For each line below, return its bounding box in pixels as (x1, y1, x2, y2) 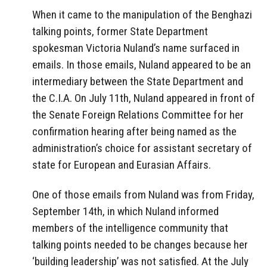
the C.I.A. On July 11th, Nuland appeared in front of (32, 91, 255, 105)
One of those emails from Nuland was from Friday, (32, 188, 254, 202)
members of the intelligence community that (32, 221, 228, 235)
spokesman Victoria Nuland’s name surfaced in (32, 41, 240, 55)
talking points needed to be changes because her (32, 238, 248, 252)
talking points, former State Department (32, 24, 208, 38)
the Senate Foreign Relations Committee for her (32, 107, 244, 122)
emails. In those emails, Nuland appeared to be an (32, 57, 251, 72)
